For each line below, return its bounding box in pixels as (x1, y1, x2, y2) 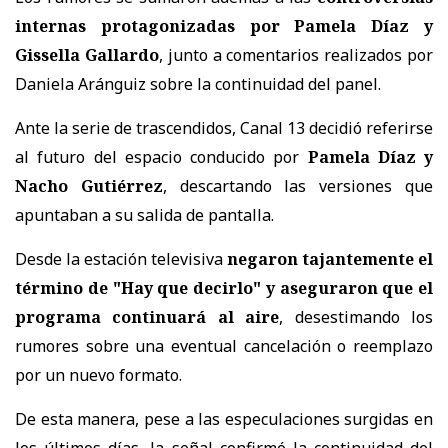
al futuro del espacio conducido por (15, 146, 308, 169)
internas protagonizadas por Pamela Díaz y (15, 15, 433, 38)
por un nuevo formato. (15, 364, 182, 387)
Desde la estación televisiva (15, 248, 227, 271)
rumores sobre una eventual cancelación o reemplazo (15, 335, 433, 358)
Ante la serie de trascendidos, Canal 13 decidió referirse (15, 117, 433, 140)
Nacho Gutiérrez (15, 175, 163, 198)
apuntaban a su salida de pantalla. (15, 204, 274, 227)
